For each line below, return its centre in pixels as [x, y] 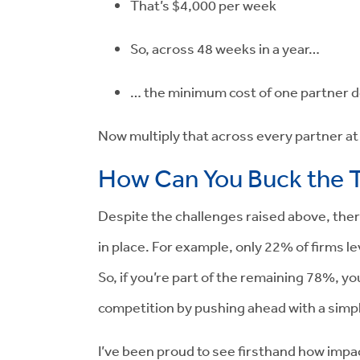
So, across [164, 48]
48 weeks [227, 48]
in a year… [288, 48]
